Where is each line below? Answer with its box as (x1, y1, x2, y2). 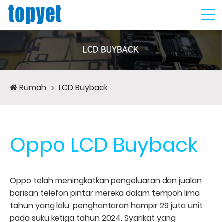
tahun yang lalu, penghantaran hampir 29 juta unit (10, 199, 203, 211)
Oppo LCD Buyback (10, 130, 198, 159)
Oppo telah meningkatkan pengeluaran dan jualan (10, 174, 202, 186)
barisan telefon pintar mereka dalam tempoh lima (10, 187, 200, 199)
